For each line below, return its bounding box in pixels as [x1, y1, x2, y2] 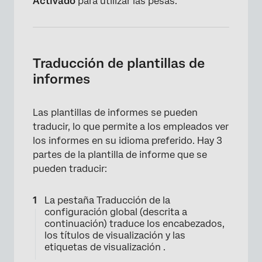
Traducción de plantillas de [33, 56, 205, 71]
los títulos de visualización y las [44, 230, 185, 242]
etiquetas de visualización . [44, 242, 166, 253]
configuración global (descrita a [44, 206, 187, 218]
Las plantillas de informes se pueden [33, 107, 198, 119]
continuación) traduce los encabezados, [44, 218, 225, 230]
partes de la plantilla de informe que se [33, 149, 207, 161]
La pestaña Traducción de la [44, 195, 170, 206]
